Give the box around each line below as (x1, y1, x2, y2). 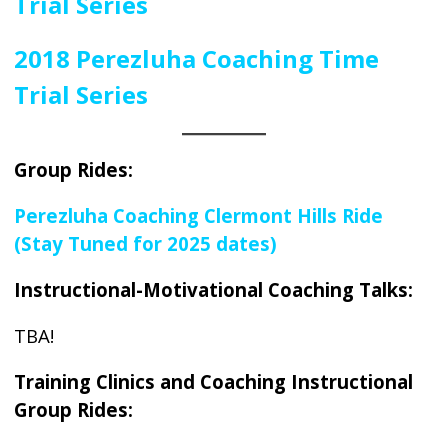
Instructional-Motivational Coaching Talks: (14, 277, 414, 302)
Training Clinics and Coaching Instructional (14, 369, 414, 394)
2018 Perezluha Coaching (14, 42, 314, 75)
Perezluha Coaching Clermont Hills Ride (14, 203, 384, 228)
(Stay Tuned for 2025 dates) (14, 231, 278, 256)
